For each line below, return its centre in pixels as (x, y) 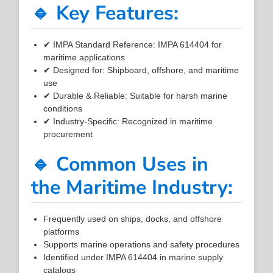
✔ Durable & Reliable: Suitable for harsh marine (136, 95)
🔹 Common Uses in (120, 164)
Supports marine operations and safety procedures (142, 244)
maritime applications (84, 57)
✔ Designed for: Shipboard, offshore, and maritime (141, 70)
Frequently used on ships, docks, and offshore (133, 218)
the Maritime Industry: (132, 187)
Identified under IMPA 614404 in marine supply (133, 257)
